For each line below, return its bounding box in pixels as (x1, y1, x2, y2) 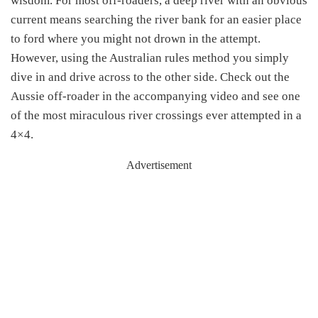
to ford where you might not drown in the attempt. (11, 31, 261, 45)
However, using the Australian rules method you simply (11, 50, 289, 65)
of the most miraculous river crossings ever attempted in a (11, 108, 302, 122)
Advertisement (126, 158, 192, 171)
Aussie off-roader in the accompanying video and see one (11, 89, 300, 103)
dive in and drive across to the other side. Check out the (11, 70, 290, 84)
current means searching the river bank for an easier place (11, 12, 302, 26)
